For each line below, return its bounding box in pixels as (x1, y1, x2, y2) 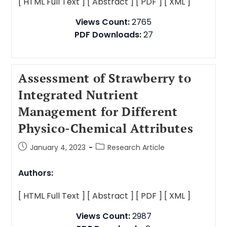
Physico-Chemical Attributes (18, 120, 194, 136)
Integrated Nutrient (18, 87, 139, 103)
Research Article (107, 142, 165, 153)
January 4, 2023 (29, 142, 86, 153)
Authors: (18, 167, 53, 179)
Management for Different (18, 103, 178, 120)
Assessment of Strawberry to (18, 70, 192, 86)
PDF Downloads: (74, 29, 141, 41)
